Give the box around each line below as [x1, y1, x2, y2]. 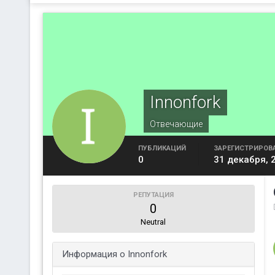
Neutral [141, 217, 166, 227]
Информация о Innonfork [61, 249, 167, 260]
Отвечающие [149, 119, 203, 129]
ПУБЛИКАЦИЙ [137, 144, 186, 152]
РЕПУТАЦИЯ [133, 191, 174, 199]
